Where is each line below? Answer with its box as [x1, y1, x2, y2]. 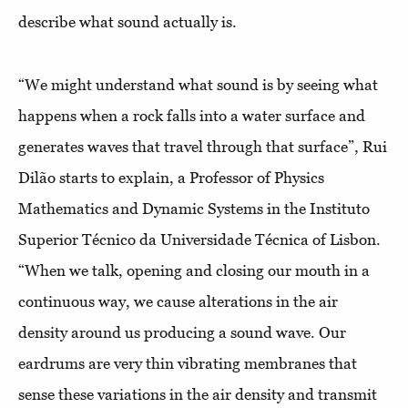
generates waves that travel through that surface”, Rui [18, 137, 387, 156]
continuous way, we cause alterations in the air [18, 291, 338, 311]
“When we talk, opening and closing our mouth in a [18, 260, 370, 280]
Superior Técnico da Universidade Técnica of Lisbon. [18, 229, 381, 249]
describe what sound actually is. [18, 12, 237, 31]
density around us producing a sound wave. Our [18, 322, 346, 342]
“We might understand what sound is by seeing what [18, 75, 378, 94]
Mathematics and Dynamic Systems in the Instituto [18, 199, 370, 218]
